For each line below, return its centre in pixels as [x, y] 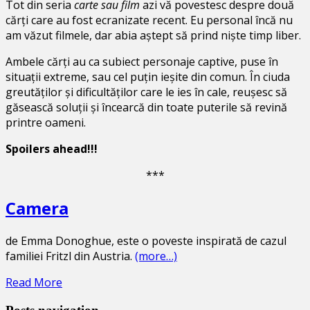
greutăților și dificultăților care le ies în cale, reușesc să [146, 92]
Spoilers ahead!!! [52, 149]
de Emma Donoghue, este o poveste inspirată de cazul [146, 241]
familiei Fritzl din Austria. [70, 256]
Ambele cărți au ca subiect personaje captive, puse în [142, 62]
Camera [37, 208]
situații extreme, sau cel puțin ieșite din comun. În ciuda [148, 77]
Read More [34, 283]
